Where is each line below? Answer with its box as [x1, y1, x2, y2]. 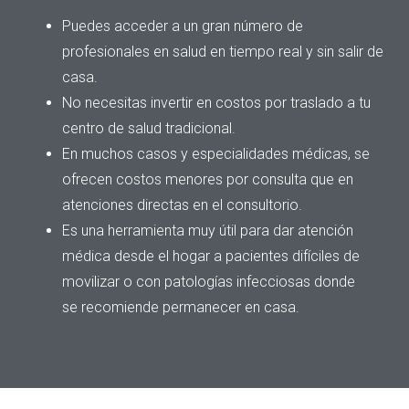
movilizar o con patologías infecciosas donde [62, 273, 355, 291]
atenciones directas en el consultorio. [62, 196, 302, 215]
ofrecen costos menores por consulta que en [62, 171, 353, 189]
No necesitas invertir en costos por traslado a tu [62, 94, 371, 112]
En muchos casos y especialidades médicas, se [62, 145, 370, 163]
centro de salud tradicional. [62, 120, 236, 138]
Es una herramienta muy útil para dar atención [62, 222, 353, 240]
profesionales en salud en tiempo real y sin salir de [62, 43, 383, 61]
